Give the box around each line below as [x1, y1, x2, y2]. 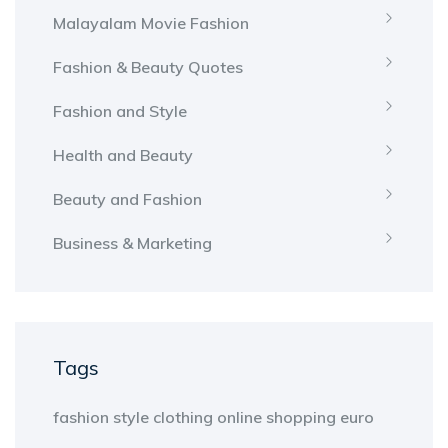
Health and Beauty [53, 145, 193, 166]
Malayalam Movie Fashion [53, 13, 249, 34]
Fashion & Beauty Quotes [53, 57, 243, 78]
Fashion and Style [53, 101, 187, 122]
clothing [153, 407, 213, 428]
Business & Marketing [53, 233, 212, 254]
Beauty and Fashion [53, 189, 202, 210]
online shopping [217, 407, 336, 428]
